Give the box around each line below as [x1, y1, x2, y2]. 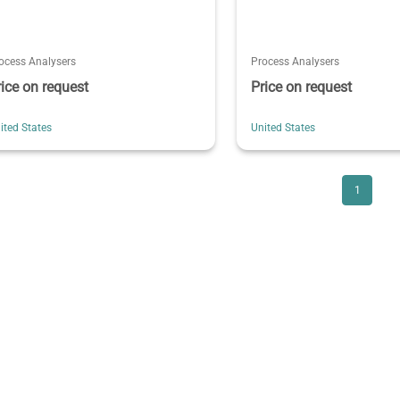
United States [251, 121, 316, 134]
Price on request [251, 78, 353, 96]
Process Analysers [251, 54, 340, 68]
